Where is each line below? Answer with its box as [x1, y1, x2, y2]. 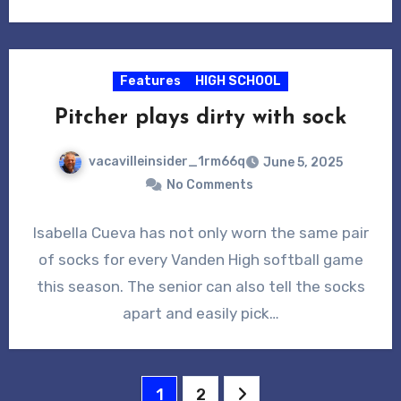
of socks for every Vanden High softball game [38, 250, 363, 269]
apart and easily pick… [122, 303, 279, 322]
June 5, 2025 [263, 154, 343, 170]
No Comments [166, 176, 253, 192]
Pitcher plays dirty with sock [55, 107, 346, 129]
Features [120, 73, 181, 89]
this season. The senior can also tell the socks [36, 277, 365, 295]
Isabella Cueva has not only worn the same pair [32, 223, 369, 242]
